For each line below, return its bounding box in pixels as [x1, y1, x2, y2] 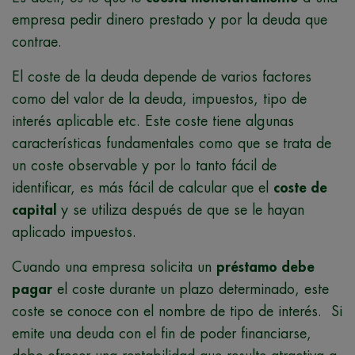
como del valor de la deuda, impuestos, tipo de [12, 91, 307, 106]
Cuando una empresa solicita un [12, 259, 216, 274]
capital [12, 202, 56, 217]
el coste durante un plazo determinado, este [52, 281, 329, 296]
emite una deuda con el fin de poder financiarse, [12, 326, 311, 341]
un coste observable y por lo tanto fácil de [12, 158, 277, 173]
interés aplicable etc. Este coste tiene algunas [12, 113, 294, 128]
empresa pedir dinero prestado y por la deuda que [12, 12, 327, 27]
